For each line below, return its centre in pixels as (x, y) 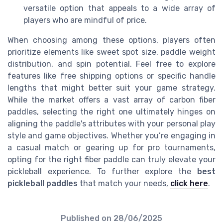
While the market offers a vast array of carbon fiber (111, 100)
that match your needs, (124, 184)
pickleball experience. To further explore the (102, 172)
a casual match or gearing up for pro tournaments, (111, 148)
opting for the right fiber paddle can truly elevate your (111, 160)
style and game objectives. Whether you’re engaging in (111, 136)
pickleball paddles (43, 184)
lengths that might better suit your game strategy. (111, 88)
